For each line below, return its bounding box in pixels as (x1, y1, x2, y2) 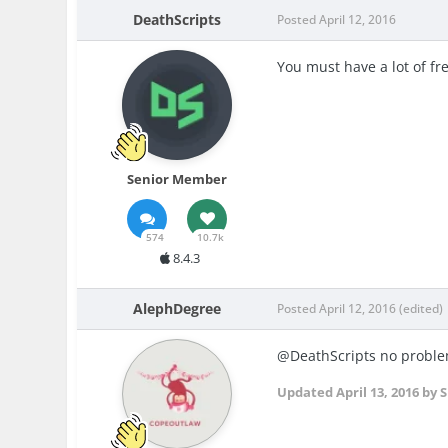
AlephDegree (133, 298, 222, 318)
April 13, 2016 (336, 382, 420, 401)
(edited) (399, 299, 444, 317)
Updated (277, 382, 337, 401)
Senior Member (127, 169, 228, 188)
